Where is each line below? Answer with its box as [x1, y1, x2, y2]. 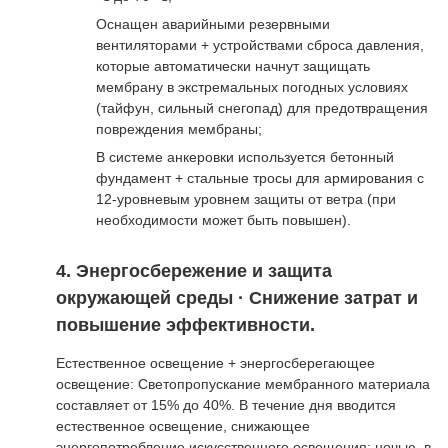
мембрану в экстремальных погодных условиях [96, 78, 408, 95]
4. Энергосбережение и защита [56, 260, 332, 281]
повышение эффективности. [56, 314, 315, 335]
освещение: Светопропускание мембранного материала [56, 375, 430, 392]
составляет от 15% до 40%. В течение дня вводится [56, 396, 396, 413]
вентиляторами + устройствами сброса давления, [96, 36, 424, 53]
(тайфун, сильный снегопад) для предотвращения [96, 99, 428, 116]
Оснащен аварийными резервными [96, 15, 330, 32]
